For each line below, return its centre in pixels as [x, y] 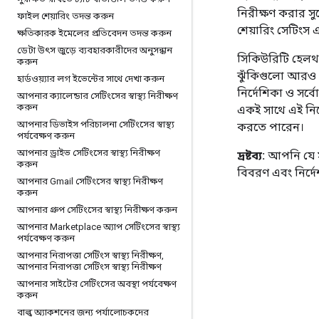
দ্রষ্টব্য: [251, 156]
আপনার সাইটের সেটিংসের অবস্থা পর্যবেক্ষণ [97, 284]
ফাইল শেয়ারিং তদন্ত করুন [66, 16]
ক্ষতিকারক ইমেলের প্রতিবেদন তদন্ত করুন [94, 33]
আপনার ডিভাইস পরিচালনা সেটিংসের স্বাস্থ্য [96, 124]
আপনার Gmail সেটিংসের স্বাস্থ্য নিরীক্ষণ [90, 181]
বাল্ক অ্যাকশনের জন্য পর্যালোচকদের [83, 312]
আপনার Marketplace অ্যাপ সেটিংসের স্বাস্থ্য [99, 227]
